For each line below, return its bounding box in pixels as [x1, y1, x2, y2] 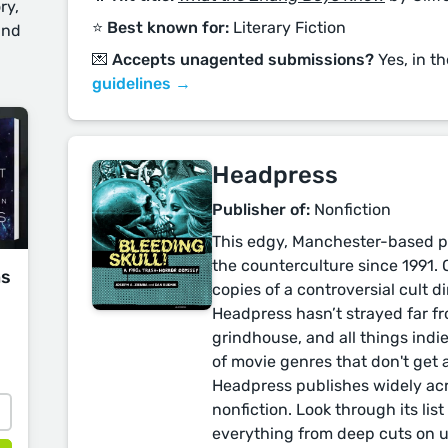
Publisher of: [212, 200, 310, 219]
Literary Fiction [229, 18, 346, 37]
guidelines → [92, 74, 191, 93]
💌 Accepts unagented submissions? [92, 50, 374, 69]
